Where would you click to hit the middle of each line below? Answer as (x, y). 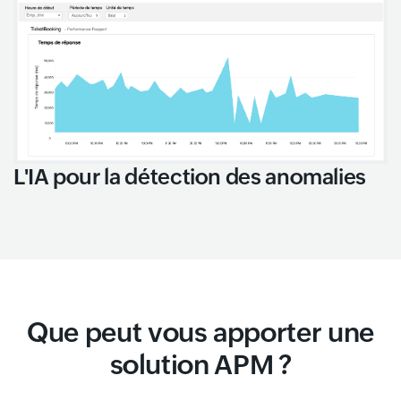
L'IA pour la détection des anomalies (190, 176)
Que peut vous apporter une (200, 332)
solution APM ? (200, 364)
